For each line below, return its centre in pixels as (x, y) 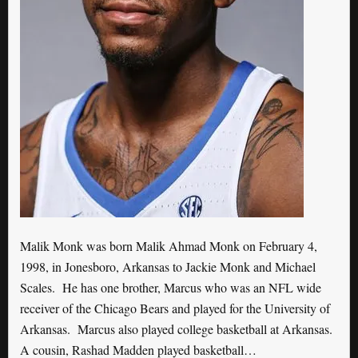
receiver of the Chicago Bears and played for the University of (175, 308)
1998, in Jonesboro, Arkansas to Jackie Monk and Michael (168, 267)
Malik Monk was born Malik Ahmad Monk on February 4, (169, 246)
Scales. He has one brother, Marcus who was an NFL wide (171, 288)
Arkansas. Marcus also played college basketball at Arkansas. (178, 329)
